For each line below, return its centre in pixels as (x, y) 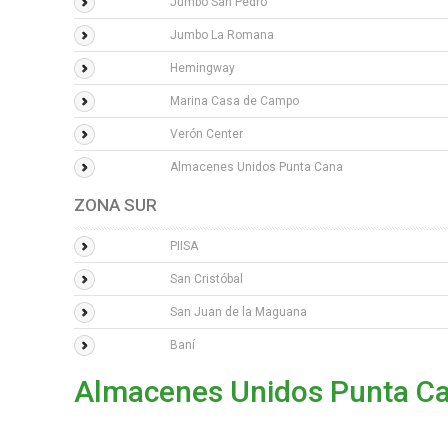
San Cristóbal (206, 279)
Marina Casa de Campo (234, 101)
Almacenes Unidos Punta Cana (256, 167)
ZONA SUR (115, 205)
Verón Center (206, 134)
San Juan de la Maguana (238, 312)
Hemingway (202, 68)
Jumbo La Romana (222, 35)
